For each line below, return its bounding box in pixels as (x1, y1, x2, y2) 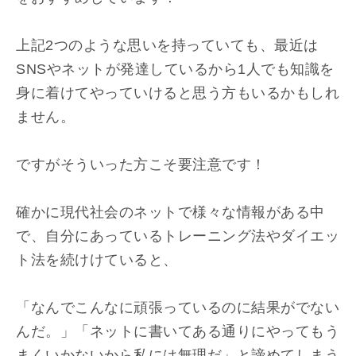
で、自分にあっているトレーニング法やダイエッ (16, 228, 339, 244)
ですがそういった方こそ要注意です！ (16, 157, 266, 172)
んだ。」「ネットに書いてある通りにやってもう (16, 323, 339, 339)
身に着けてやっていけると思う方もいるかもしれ (16, 85, 339, 101)
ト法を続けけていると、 (16, 252, 178, 268)
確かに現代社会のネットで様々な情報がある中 (16, 204, 325, 220)
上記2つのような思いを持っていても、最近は (16, 37, 319, 53)
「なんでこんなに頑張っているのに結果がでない (16, 300, 339, 315)
